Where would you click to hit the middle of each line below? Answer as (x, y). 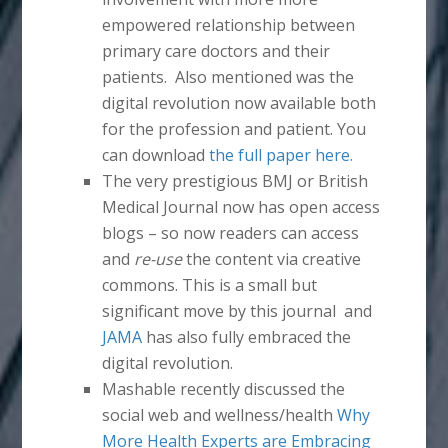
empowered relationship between (229, 25)
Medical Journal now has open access (241, 207)
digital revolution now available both (239, 103)
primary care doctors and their (216, 51)
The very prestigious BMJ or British (235, 181)
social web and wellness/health (220, 415)
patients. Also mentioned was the (228, 77)
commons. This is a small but (210, 285)
